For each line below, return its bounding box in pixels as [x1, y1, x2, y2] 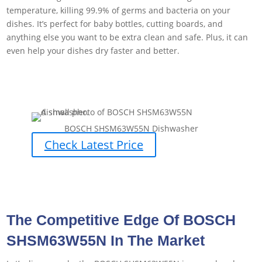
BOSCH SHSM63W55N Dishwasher [64, 122, 198, 134]
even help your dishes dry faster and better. [6, 44, 180, 56]
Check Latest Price [44, 136, 143, 153]
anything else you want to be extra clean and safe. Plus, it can [6, 31, 249, 43]
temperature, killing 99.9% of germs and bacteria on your [6, 4, 231, 16]
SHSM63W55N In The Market [6, 232, 205, 249]
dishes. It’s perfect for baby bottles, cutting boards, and [6, 18, 223, 29]
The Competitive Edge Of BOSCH [6, 211, 236, 228]
